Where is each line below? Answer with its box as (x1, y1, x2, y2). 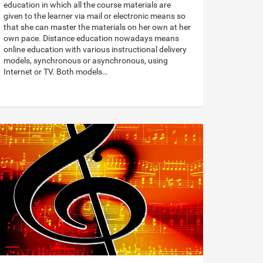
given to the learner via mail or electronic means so (4, 11, 186, 21)
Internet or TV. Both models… (4, 67, 107, 77)
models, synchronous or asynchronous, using (4, 56, 168, 66)
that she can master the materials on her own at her (4, 22, 191, 32)
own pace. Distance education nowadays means (4, 33, 179, 43)
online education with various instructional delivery (4, 45, 187, 55)
